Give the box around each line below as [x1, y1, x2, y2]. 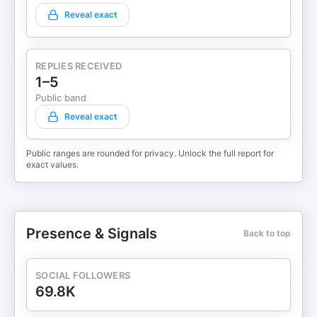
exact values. [26, 159, 79, 170]
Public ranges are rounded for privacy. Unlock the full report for [26, 148, 274, 158]
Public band [35, 92, 86, 103]
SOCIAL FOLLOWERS [35, 270, 131, 281]
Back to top [243, 228, 291, 238]
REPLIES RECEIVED [35, 60, 122, 71]
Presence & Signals [26, 225, 157, 242]
